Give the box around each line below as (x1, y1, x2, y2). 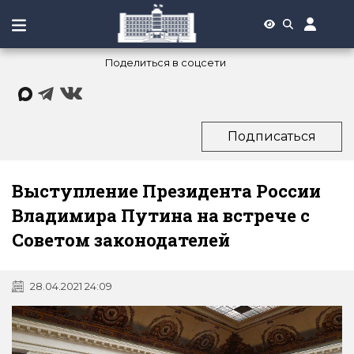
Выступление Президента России (12, 179, 321, 202)
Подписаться (228, 128, 316, 144)
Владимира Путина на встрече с (12, 203, 310, 227)
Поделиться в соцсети (104, 56, 226, 70)
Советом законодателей (12, 228, 230, 251)
